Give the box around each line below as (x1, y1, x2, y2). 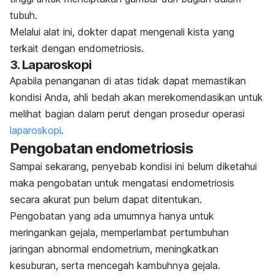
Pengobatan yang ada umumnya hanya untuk (10, 209, 214, 222)
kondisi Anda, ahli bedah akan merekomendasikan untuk (10, 91, 263, 103)
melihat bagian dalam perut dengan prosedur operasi (10, 107, 245, 120)
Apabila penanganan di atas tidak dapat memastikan (10, 74, 246, 87)
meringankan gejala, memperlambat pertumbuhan (10, 226, 229, 239)
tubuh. (10, 9, 37, 21)
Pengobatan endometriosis (10, 139, 193, 157)
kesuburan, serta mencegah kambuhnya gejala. (10, 259, 220, 272)
